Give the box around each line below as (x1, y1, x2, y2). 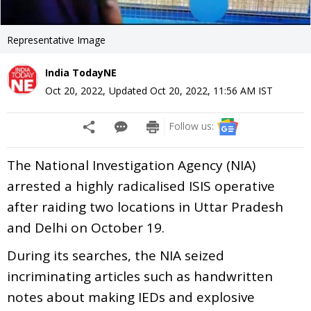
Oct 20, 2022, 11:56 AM (150, 83, 255, 97)
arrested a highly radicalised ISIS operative (7, 176, 275, 195)
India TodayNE (45, 65, 117, 79)
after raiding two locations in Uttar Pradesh (7, 197, 283, 216)
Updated (109, 83, 150, 97)
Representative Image (7, 33, 106, 47)
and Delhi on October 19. (7, 218, 165, 237)
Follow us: (169, 119, 214, 133)
